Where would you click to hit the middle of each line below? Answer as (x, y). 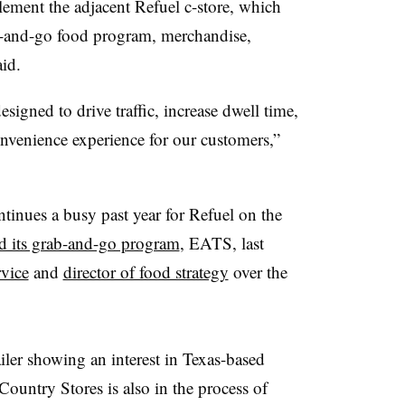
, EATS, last (221, 242)
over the (258, 271)
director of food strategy (146, 271)
